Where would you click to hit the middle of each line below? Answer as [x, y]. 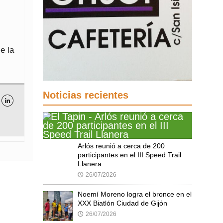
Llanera [90, 164]
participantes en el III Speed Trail [129, 155]
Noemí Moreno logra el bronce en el [135, 194]
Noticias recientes [86, 95]
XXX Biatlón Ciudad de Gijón [122, 203]
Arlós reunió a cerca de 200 [121, 146]
